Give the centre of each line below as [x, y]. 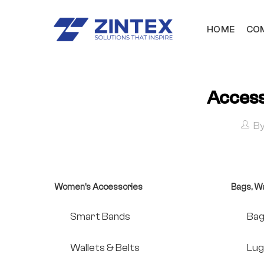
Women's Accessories [98, 187]
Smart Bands [100, 217]
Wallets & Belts [105, 247]
